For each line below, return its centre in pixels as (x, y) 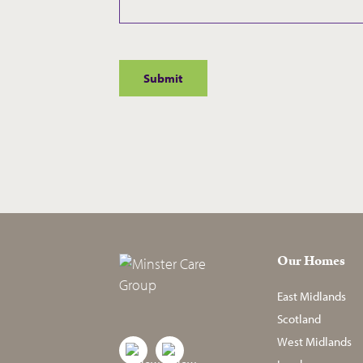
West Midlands (314, 342)
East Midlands (312, 297)
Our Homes (311, 261)
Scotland (299, 319)
